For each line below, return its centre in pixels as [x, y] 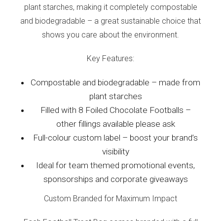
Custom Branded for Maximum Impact [110, 198]
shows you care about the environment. [110, 35]
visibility [115, 151]
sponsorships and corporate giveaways [115, 179]
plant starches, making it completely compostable [110, 7]
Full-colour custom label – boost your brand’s [115, 137]
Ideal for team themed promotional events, [115, 165]
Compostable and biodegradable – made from [115, 82]
